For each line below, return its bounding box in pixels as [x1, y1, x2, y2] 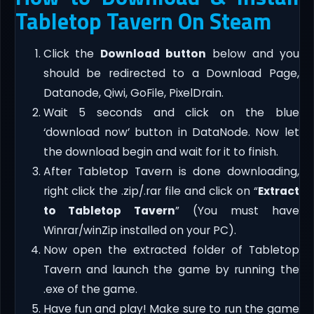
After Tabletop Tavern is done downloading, [43, 164, 299, 179]
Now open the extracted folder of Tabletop [43, 243, 299, 258]
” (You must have [175, 203, 299, 219]
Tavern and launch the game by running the [43, 262, 299, 278]
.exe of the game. [43, 282, 137, 297]
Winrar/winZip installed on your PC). [43, 223, 236, 238]
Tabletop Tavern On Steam [15, 4, 271, 39]
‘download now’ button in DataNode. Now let [43, 125, 299, 140]
